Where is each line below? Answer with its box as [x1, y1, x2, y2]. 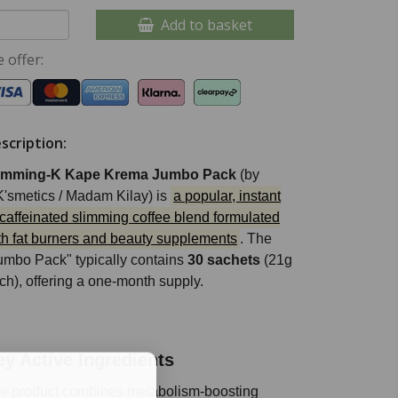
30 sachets [187, 252, 260, 267]
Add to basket [153, 15, 252, 35]
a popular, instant [173, 188, 282, 203]
